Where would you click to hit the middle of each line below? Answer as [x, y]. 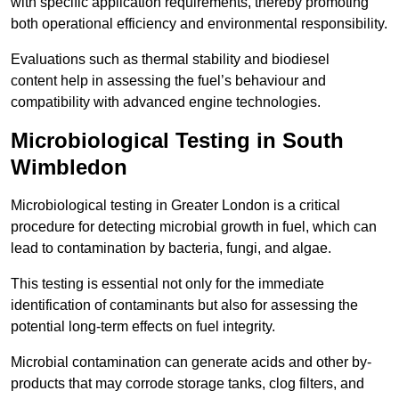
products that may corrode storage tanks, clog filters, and [187, 384]
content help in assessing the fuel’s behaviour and [168, 81]
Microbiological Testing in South [177, 141]
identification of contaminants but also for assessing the [184, 305]
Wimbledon [69, 167]
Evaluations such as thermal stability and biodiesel [170, 60]
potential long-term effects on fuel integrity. [143, 327]
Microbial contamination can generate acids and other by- [191, 362]
